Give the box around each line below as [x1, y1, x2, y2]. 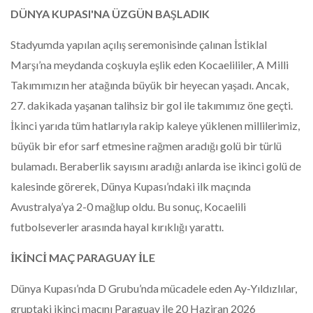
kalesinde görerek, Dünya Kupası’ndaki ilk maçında [10, 179, 251, 193]
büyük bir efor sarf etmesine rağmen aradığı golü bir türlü [10, 138, 282, 152]
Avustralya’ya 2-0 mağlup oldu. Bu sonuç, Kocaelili [10, 199, 246, 213]
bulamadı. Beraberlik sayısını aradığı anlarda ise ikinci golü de [10, 159, 301, 173]
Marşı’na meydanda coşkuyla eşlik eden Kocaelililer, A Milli [10, 57, 289, 71]
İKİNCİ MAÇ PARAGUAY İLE [10, 250, 155, 264]
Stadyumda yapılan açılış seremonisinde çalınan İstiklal [10, 37, 267, 51]
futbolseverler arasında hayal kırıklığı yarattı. [10, 219, 224, 233]
